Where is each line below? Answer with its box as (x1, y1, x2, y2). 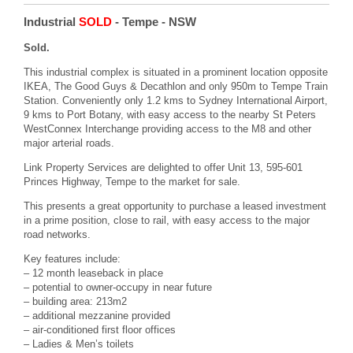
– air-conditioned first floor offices (24, 323, 176, 336)
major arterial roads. (24, 136, 114, 149)
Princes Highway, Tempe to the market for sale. (24, 175, 240, 188)
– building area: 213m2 (24, 295, 127, 307)
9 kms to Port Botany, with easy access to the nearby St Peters (24, 108, 316, 121)
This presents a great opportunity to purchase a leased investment (24, 199, 326, 212)
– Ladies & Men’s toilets (24, 337, 134, 350)
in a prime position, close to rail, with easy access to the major (24, 214, 310, 226)
